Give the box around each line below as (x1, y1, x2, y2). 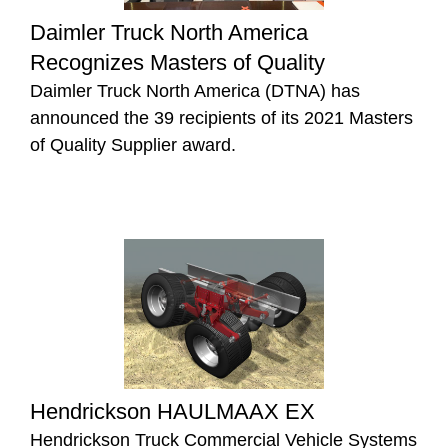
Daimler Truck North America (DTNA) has (30, 81, 360, 102)
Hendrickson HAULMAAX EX (30, 399, 315, 425)
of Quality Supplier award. (30, 135, 236, 156)
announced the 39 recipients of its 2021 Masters (30, 108, 413, 129)
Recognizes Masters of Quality (30, 50, 325, 76)
